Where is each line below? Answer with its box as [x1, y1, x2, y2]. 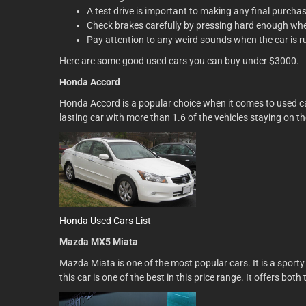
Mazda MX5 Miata [59, 236, 138, 247]
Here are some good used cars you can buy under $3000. [59, 55, 299, 66]
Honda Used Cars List [59, 215, 151, 226]
